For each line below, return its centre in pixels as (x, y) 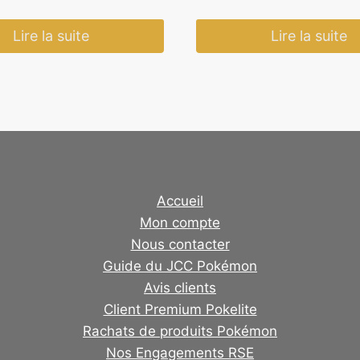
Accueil (180, 201)
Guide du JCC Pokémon (180, 266)
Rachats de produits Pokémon (180, 331)
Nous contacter (180, 245)
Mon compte (180, 223)
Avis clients (180, 288)
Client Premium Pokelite (180, 310)
